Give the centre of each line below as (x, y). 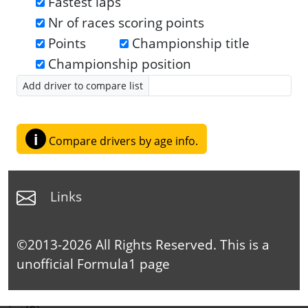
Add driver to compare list (83, 86)
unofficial (47, 264)
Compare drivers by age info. (122, 141)
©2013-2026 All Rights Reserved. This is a (143, 244)
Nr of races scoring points (126, 22)
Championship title (191, 43)
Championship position (120, 64)
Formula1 (107, 264)
